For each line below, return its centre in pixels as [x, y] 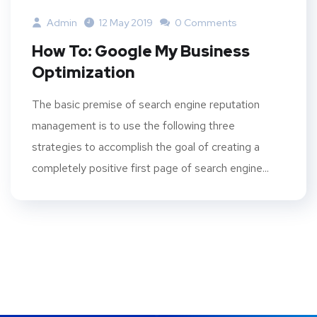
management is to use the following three [133, 125]
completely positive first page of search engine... [150, 168]
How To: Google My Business [141, 51]
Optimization [83, 72]
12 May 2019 [126, 22]
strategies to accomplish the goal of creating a [146, 146]
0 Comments [205, 22]
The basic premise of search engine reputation [146, 104]
